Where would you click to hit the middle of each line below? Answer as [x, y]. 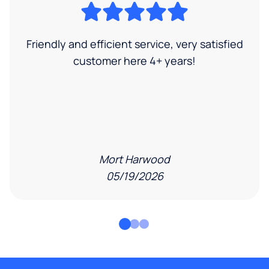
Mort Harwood [134, 159]
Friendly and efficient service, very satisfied [134, 44]
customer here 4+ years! [134, 60]
